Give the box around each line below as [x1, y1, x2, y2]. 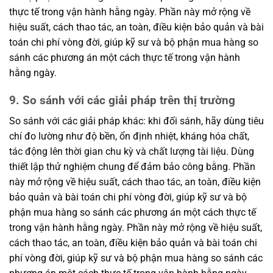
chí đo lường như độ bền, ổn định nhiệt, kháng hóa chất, [9, 130, 249, 143]
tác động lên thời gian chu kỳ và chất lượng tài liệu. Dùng [9, 146, 254, 158]
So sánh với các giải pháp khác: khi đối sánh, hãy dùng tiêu [9, 115, 264, 127]
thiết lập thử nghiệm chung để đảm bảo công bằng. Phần [9, 161, 255, 173]
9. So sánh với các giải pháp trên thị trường [9, 93, 235, 107]
